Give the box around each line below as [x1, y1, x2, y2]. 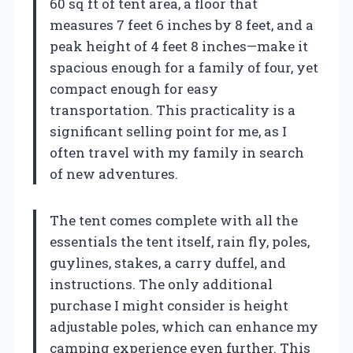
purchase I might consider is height [50, 295, 288, 314]
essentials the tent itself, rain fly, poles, [50, 232, 310, 251]
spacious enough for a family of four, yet [50, 58, 318, 76]
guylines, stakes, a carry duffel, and [50, 253, 286, 272]
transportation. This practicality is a [50, 100, 295, 119]
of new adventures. [50, 164, 178, 183]
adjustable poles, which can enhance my [50, 317, 318, 336]
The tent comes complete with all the [50, 210, 298, 229]
